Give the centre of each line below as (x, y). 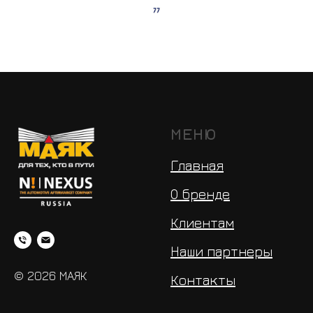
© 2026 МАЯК (51, 275)
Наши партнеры (221, 251)
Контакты (203, 279)
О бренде (200, 194)
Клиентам (202, 222)
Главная (197, 165)
